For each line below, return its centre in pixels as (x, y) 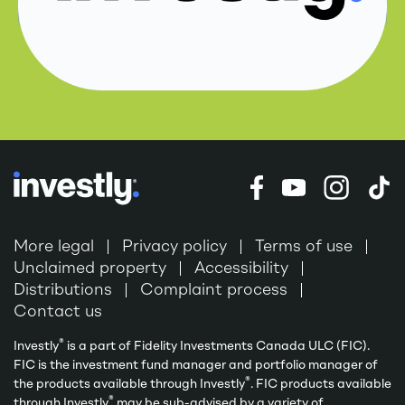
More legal (54, 246)
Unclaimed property (90, 268)
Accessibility (241, 268)
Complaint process (214, 290)
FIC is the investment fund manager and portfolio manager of (196, 365)
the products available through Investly (129, 384)
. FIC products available (321, 384)
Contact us (58, 311)
